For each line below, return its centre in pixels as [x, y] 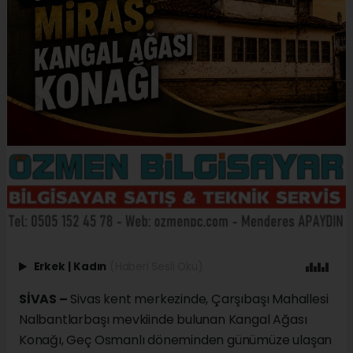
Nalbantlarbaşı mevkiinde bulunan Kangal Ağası [163, 320]
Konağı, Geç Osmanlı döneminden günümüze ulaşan [176, 340]
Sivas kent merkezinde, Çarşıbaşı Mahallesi [198, 299]
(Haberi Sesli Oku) [156, 267]
